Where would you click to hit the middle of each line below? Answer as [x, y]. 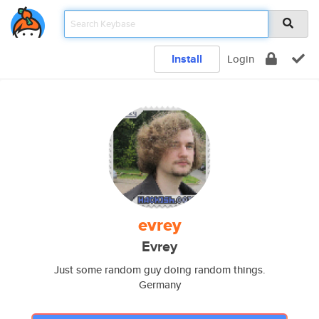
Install [187, 59]
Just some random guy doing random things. [159, 270]
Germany [159, 284]
